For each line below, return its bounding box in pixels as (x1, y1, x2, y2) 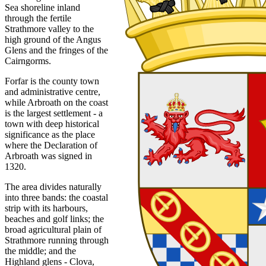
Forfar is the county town (5, 75, 99, 86)
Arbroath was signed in (5, 150, 92, 161)
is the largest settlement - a (5, 107, 103, 118)
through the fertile (5, 12, 71, 23)
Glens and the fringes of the (5, 45, 108, 55)
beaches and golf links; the (5, 213, 104, 224)
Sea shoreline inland (5, 2, 80, 12)
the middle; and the (5, 245, 76, 256)
